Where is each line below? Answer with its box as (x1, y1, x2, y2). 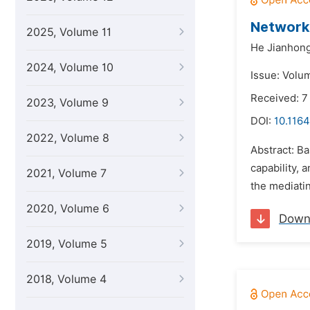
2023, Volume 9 (26, 96, 109, 109)
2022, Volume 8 (26, 131, 109, 145)
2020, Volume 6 (26, 202, 109, 215)
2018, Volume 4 (26, 273, 107, 286)
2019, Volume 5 (26, 237, 107, 250)
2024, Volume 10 (26, 61, 113, 74)
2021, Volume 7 (26, 167, 107, 180)
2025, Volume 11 (26, 26, 111, 39)
